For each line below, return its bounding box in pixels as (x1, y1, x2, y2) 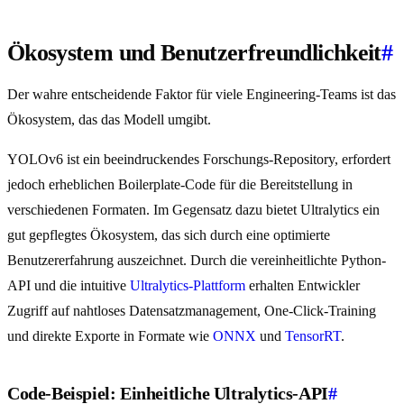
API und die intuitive (7, 278, 130, 294)
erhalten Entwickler (245, 278, 360, 294)
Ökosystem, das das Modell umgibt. (7, 112, 211, 128)
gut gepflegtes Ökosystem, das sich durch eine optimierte (7, 227, 330, 243)
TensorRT (285, 328, 341, 344)
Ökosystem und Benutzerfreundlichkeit (7, 40, 381, 67)
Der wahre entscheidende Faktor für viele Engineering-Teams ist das (7, 87, 396, 103)
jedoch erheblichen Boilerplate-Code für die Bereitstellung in (7, 177, 353, 193)
